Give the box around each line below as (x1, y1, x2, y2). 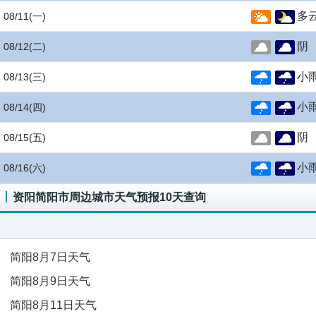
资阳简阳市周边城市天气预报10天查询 (13, 191, 206, 203)
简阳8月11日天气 (10, 299, 97, 311)
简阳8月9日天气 (10, 275, 90, 287)
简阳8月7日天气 (10, 251, 90, 263)
